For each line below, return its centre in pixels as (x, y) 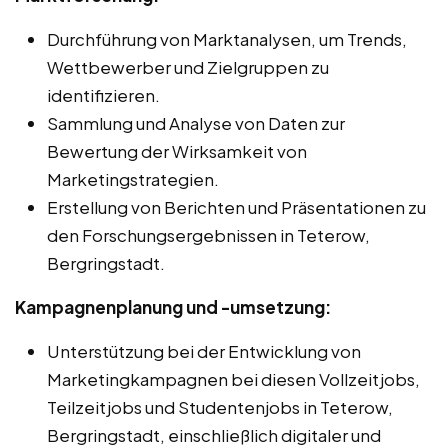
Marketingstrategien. (133, 178)
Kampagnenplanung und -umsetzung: (173, 306)
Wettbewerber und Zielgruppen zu (188, 66)
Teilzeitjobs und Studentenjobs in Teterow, (220, 406)
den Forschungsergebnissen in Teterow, (208, 234)
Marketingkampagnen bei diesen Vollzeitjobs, (233, 378)
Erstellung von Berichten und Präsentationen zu (236, 206)
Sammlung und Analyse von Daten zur (196, 122)
